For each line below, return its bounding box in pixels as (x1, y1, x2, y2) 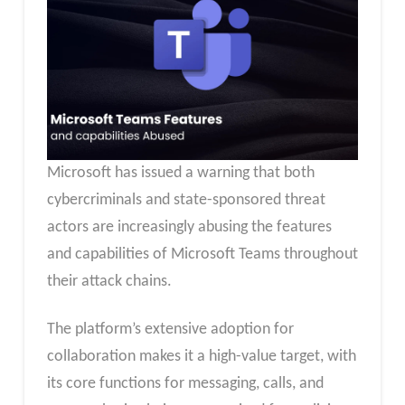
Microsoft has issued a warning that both (46, 164, 315, 182)
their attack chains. (46, 272, 172, 290)
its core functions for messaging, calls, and (46, 375, 324, 393)
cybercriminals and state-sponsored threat (46, 191, 325, 209)
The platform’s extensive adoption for (46, 321, 294, 339)
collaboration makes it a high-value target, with (46, 348, 356, 366)
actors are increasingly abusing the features (46, 218, 332, 236)
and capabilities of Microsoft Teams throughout (46, 245, 358, 263)
